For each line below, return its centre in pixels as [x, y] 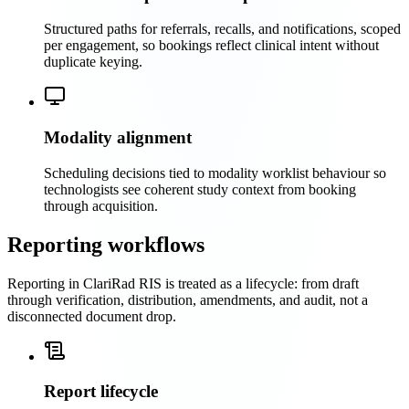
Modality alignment [118, 138]
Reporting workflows [106, 244]
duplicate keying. [93, 62]
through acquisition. [101, 205]
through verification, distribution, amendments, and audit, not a [188, 299]
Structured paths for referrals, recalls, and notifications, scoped [222, 29]
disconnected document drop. [92, 316]
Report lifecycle [101, 392]
